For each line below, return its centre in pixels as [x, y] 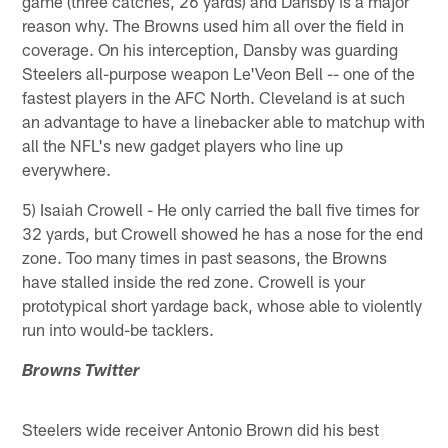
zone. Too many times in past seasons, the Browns [205, 256]
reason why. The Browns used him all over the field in [213, 24]
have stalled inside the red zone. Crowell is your [194, 280]
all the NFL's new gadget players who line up [183, 144]
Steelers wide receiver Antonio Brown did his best [201, 428]
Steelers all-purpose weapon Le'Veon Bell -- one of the [219, 72]
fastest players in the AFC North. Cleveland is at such [214, 96]
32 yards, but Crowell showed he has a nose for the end [223, 232]
